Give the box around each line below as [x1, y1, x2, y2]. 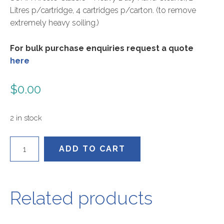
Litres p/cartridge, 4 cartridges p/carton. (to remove [10, 5, 196, 15]
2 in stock [10, 113, 42, 122]
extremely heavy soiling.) [10, 18, 99, 28]
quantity [9, 150, 38, 160]
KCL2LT [9, 137, 36, 147]
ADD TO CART [59, 144, 126, 154]
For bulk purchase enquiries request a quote [10, 43, 193, 53]
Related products [10, 187, 152, 209]
